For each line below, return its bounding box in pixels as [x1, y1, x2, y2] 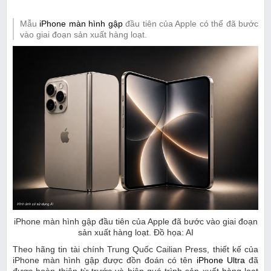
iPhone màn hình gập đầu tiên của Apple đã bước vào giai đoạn [13, 217, 258, 227]
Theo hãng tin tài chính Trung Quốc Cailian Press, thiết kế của [13, 244, 258, 255]
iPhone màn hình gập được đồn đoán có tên [13, 255, 197, 266]
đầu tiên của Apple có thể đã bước [122, 19, 259, 29]
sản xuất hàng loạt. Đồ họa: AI [77, 227, 194, 238]
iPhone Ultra [196, 255, 245, 266]
